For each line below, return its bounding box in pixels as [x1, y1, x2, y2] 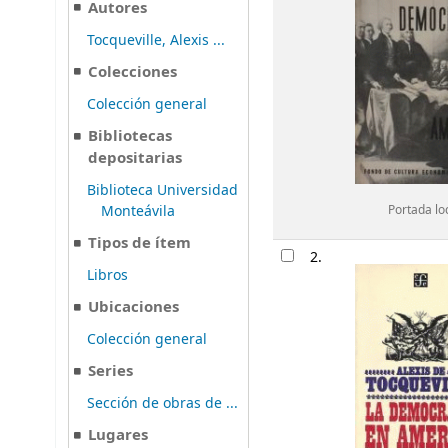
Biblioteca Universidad [87, 179, 238, 201]
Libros [87, 264, 128, 286]
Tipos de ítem [88, 232, 192, 255]
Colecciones [88, 61, 178, 84]
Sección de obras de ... [87, 392, 238, 414]
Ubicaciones [88, 296, 180, 319]
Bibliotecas [88, 125, 173, 148]
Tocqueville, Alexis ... [87, 29, 225, 51]
